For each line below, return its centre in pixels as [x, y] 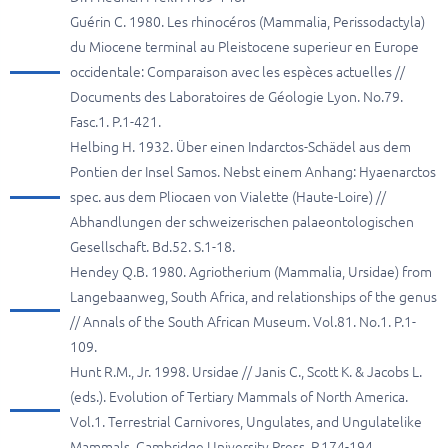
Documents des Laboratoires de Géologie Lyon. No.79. [236, 97]
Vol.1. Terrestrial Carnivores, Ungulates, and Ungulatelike [246, 422]
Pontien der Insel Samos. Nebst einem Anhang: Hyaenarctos [253, 172]
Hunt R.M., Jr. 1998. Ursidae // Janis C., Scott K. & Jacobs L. [246, 372]
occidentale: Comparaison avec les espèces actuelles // [237, 72]
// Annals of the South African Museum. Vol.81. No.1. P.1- [243, 322]
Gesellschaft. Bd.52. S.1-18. [152, 247]
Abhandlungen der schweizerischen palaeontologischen [242, 222]
